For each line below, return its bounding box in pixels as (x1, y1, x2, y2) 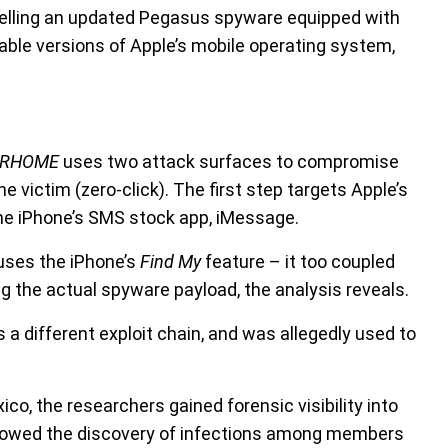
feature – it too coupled (201, 251, 395, 272)
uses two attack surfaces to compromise (63, 151, 399, 172)
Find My (140, 251, 201, 272)
